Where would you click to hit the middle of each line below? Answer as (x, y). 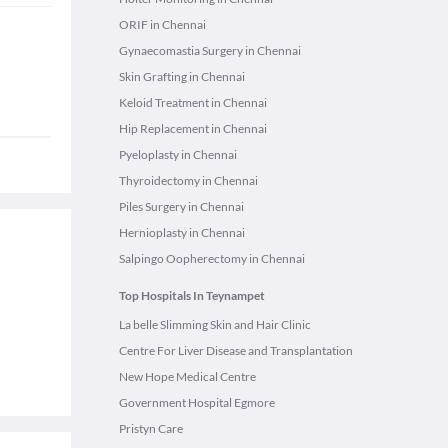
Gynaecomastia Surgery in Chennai (210, 50)
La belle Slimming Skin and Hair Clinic (215, 324)
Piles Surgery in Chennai (181, 206)
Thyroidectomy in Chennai (188, 180)
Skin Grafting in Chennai (182, 76)
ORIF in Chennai (162, 24)
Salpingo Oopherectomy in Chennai (212, 258)
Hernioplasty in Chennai (182, 232)
